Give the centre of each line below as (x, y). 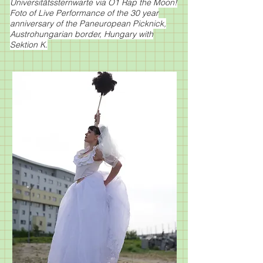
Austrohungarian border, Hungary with (82, 34)
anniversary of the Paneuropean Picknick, (88, 23)
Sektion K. (29, 45)
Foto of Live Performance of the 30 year (84, 13)
